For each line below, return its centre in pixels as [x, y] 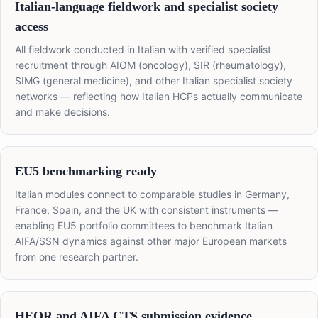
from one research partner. [77, 257]
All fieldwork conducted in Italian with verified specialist [143, 50]
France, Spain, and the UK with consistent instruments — [147, 210]
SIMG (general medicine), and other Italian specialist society [154, 81]
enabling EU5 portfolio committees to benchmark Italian [144, 226]
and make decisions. [62, 112]
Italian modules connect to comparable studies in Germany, [152, 194]
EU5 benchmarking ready [86, 171]
